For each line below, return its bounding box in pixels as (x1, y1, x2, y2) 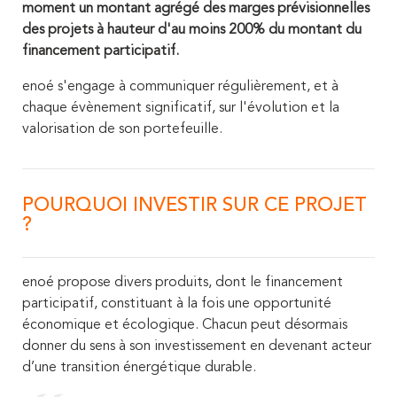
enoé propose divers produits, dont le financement (22, 275, 343, 290)
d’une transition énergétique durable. (22, 360, 256, 375)
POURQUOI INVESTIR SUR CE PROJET (22, 195, 367, 215)
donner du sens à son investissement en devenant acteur (22, 339, 371, 354)
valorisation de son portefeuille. (22, 121, 222, 136)
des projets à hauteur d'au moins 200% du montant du (22, 22, 362, 37)
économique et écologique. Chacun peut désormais (22, 317, 347, 332)
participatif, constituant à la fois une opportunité (22, 296, 331, 311)
